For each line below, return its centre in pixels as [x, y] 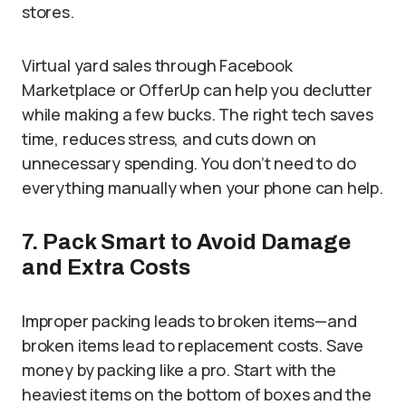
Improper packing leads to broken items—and [189, 320]
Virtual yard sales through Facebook [157, 65]
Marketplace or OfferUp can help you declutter [197, 89]
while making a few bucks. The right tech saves [198, 114]
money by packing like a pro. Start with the [179, 369]
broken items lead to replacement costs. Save [193, 345]
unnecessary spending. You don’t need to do [189, 163]
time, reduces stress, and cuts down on [169, 138]
